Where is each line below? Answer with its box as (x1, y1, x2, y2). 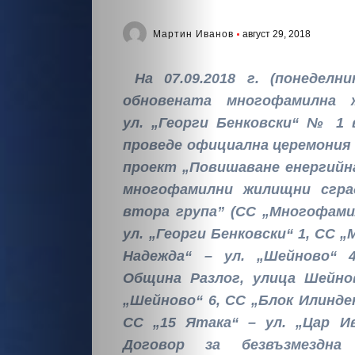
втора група (123, 204, 218, 219)
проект (123, 159, 183, 175)
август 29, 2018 (242, 29, 311, 40)
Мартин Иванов (153, 29, 235, 40)
